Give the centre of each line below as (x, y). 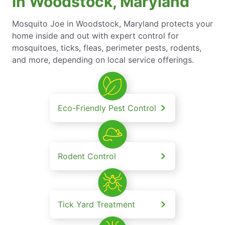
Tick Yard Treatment (96, 204)
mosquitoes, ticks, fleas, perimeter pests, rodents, (107, 47)
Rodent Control (87, 156)
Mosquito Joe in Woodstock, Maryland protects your (113, 23)
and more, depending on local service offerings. (103, 60)
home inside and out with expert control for (95, 35)
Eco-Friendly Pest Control (107, 108)
